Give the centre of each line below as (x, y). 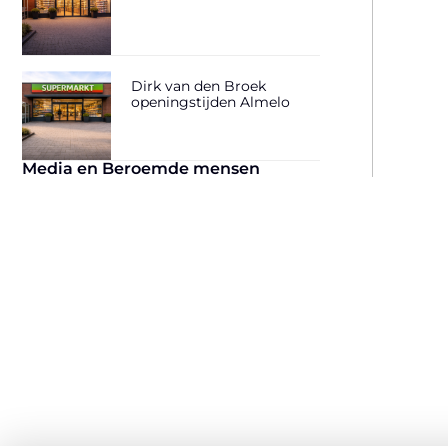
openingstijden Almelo (211, 102)
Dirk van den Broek (199, 86)
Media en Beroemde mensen (141, 169)
